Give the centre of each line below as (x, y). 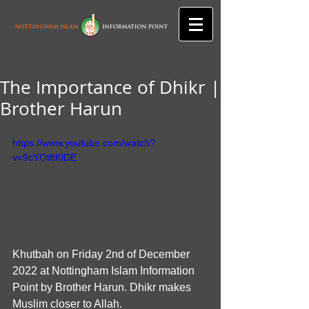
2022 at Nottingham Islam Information (106, 270)
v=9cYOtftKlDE (44, 157)
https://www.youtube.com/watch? (84, 143)
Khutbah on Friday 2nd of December (102, 254)
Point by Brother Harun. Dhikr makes (103, 287)
